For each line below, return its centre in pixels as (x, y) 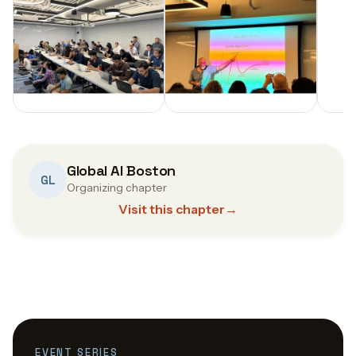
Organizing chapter (117, 188)
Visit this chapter (172, 209)
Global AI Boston (122, 171)
